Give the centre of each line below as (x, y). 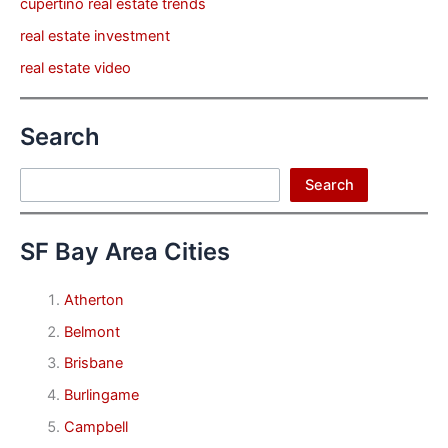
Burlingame (101, 395)
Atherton (93, 299)
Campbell (95, 427)
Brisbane (93, 363)
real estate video (75, 67)
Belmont (91, 331)
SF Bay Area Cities (125, 251)
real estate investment (95, 35)
